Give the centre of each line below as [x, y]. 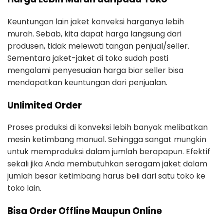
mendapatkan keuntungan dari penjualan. [87, 82]
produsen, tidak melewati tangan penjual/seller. [98, 46]
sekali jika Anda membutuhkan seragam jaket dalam [107, 164]
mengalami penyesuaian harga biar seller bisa [95, 70]
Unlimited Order [45, 105]
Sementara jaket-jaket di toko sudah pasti [88, 58]
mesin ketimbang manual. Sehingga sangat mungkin [107, 140]
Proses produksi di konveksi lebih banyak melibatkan [108, 127]
